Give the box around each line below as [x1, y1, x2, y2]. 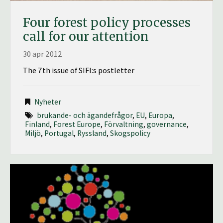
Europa [148, 110, 172, 120]
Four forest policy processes [23, 14, 191, 30]
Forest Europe [53, 118, 101, 129]
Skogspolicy [110, 127, 150, 138]
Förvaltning [104, 118, 143, 129]
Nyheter [34, 97, 61, 107]
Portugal [44, 127, 74, 138]
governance [146, 118, 187, 129]
